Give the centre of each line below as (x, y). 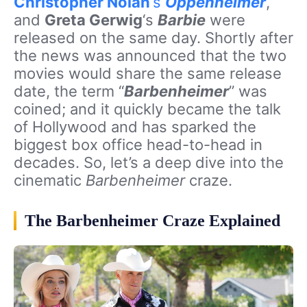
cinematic (50, 180)
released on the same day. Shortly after (153, 38)
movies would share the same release (148, 73)
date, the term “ (69, 91)
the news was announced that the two (150, 56)
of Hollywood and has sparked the (135, 127)
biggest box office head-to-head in (138, 145)
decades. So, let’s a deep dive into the (149, 162)
